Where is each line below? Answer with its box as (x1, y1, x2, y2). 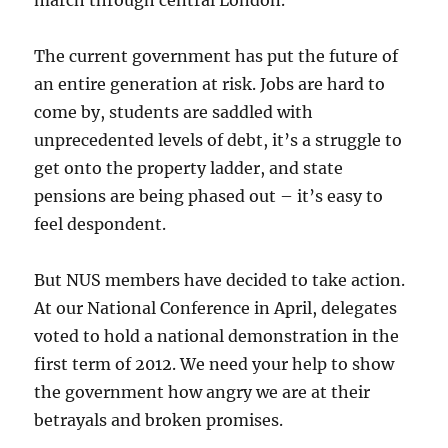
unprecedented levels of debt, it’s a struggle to (34, 130, 403, 151)
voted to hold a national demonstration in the (34, 326, 400, 347)
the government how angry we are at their (34, 382, 371, 403)
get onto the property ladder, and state (34, 158, 344, 179)
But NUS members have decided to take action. (34, 270, 406, 291)
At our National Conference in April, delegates (34, 298, 398, 319)
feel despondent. (34, 214, 167, 235)
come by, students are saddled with (34, 102, 314, 123)
